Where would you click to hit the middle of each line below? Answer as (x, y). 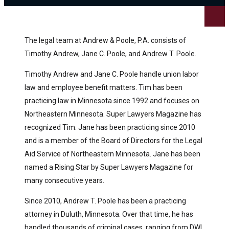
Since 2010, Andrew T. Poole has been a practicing (105, 201)
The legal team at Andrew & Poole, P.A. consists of (105, 40)
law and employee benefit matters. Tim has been (104, 87)
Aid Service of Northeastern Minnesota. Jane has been (112, 154)
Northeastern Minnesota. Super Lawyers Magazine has (113, 114)
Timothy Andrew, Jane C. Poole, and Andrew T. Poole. (110, 53)
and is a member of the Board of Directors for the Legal (113, 140)
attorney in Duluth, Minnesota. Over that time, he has (109, 214)
